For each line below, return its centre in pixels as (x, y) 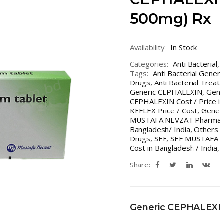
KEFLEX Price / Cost (164, 110)
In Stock (184, 47)
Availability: (148, 47)
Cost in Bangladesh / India (173, 148)
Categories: (149, 64)
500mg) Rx (170, 18)
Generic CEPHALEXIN (166, 92)
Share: (140, 165)
